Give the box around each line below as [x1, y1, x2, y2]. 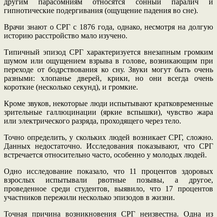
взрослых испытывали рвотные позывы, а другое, [4, 175, 213, 184]
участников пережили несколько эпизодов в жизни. [4, 193, 175, 201]
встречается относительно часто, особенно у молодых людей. [4, 150, 207, 159]
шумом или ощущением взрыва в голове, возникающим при [4, 56, 213, 65]
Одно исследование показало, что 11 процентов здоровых [4, 167, 213, 175]
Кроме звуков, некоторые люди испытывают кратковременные [4, 99, 213, 108]
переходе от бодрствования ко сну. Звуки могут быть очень [4, 65, 213, 74]
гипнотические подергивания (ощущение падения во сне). [4, 6, 198, 15]
